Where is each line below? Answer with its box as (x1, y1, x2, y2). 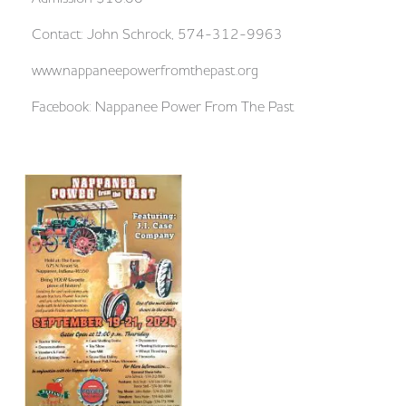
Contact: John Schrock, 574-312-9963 (32, 24, 283, 43)
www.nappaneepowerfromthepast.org (32, 61, 258, 80)
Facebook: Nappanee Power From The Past (32, 97, 294, 116)
